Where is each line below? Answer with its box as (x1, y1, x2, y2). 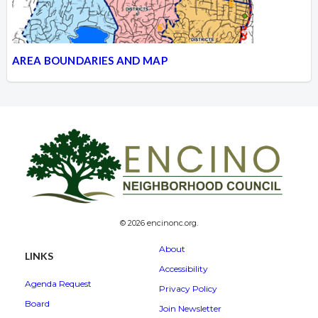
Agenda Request (25, 278, 92, 290)
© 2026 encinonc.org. (120, 218, 198, 229)
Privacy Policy (159, 283, 217, 295)
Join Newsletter (159, 303, 221, 314)
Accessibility (159, 263, 208, 275)
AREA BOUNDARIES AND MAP (12, 54, 168, 67)
